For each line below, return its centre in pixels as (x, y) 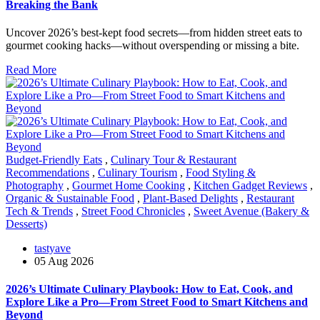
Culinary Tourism (137, 172)
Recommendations (47, 172)
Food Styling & (221, 172)
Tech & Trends (39, 211)
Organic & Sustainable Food (70, 198)
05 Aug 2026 (64, 261)
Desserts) (26, 224)
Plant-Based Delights (190, 198)
